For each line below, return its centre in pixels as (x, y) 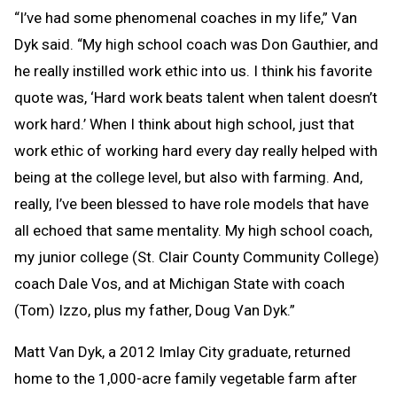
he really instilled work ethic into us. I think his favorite (193, 70)
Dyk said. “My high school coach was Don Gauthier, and (196, 44)
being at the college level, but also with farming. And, (188, 177)
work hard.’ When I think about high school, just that (184, 124)
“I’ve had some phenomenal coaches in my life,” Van (186, 17)
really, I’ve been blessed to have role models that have (191, 203)
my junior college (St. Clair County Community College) (197, 257)
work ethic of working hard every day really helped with (196, 150)
